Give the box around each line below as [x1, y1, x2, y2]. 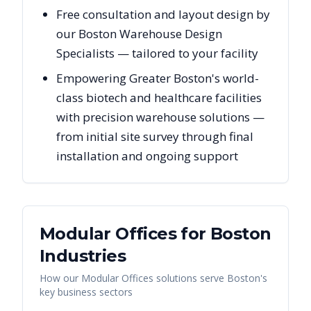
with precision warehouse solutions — [56, 108, 264, 125]
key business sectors [40, 285, 133, 299]
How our [40, 271, 81, 285]
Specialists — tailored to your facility [56, 44, 258, 61]
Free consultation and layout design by [56, 6, 270, 22]
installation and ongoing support [56, 147, 238, 164]
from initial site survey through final [56, 128, 253, 144]
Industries [40, 245, 126, 266]
